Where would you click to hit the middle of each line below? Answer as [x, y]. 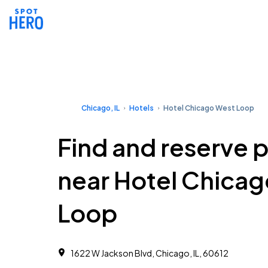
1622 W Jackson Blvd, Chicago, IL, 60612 [150, 253]
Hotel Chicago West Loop [209, 108]
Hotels [141, 108]
